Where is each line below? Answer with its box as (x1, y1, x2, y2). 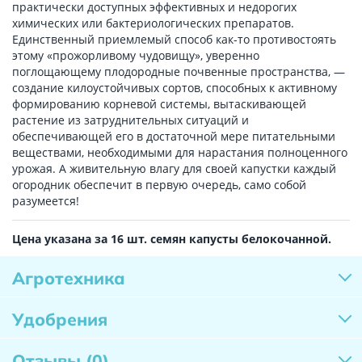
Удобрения (12, 309, 107, 330)
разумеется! (12, 193, 79, 209)
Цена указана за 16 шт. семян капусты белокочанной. (12, 231, 331, 247)
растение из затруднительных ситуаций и (12, 112, 249, 128)
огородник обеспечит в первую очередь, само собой (12, 177, 306, 193)
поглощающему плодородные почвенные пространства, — (12, 64, 345, 80)
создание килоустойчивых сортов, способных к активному (12, 80, 337, 96)
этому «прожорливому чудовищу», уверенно (12, 48, 259, 64)
